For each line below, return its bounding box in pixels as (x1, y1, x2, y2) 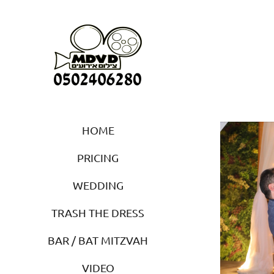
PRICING (77, 150, 119, 164)
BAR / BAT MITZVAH (48, 233, 148, 246)
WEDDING (72, 178, 124, 191)
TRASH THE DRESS (51, 206, 144, 219)
